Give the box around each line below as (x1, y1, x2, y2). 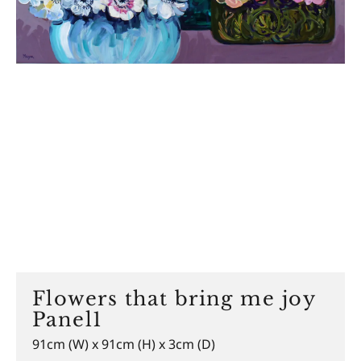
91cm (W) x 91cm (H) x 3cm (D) (32, 335, 215, 354)
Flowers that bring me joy (32, 287, 316, 311)
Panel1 (32, 308, 103, 332)
